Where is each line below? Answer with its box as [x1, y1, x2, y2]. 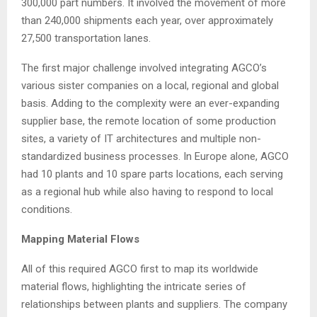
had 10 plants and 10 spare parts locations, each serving [21, 167, 283, 180]
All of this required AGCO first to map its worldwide [21, 262, 258, 275]
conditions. [21, 202, 72, 216]
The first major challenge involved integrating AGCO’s [21, 61, 267, 74]
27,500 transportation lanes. [21, 31, 151, 45]
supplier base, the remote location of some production [21, 114, 276, 127]
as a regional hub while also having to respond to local [21, 185, 273, 198]
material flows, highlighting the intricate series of [21, 279, 246, 293]
